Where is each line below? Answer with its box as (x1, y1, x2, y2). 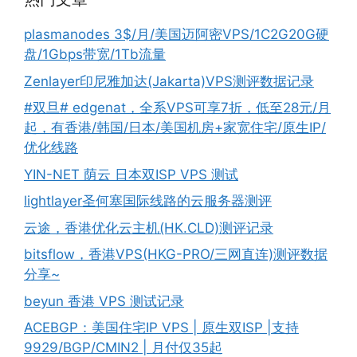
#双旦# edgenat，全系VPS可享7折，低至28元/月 (24, 100, 331, 116)
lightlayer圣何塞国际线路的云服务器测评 (24, 193, 272, 209)
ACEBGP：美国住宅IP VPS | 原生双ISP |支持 (24, 320, 299, 335)
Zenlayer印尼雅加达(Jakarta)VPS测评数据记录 (24, 73, 314, 89)
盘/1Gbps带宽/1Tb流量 (24, 46, 166, 62)
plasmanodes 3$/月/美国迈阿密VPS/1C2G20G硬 (24, 26, 329, 42)
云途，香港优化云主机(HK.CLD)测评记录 (24, 219, 273, 236)
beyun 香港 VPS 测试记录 (24, 292, 184, 309)
